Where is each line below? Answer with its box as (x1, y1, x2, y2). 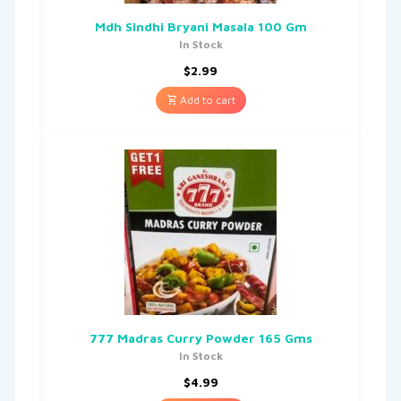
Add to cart (176, 92, 235, 107)
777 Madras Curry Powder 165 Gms (89, 329, 312, 346)
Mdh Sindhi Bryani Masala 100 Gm (94, 18, 307, 34)
